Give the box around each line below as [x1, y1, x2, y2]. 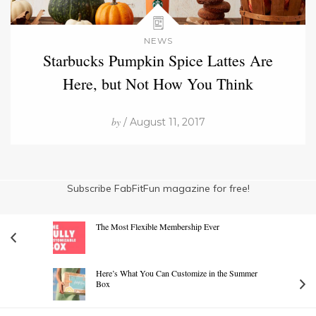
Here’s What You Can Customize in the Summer [96, 267, 257, 279]
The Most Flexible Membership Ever [96, 220, 219, 232]
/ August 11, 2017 [120, 115, 205, 128]
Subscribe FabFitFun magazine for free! [66, 181, 250, 195]
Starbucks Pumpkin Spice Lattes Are [43, 49, 273, 71]
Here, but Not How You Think [63, 73, 253, 94]
